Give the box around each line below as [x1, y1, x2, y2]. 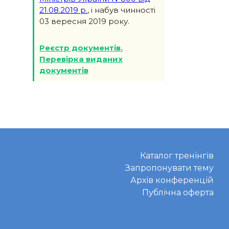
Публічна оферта [142, 188, 214, 198]
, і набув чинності [87, 5, 155, 15]
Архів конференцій [130, 175, 214, 186]
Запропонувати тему [125, 163, 214, 173]
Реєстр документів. [39, 43, 123, 53]
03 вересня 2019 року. [39, 16, 129, 27]
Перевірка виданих [39, 54, 123, 64]
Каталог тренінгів [140, 151, 214, 161]
